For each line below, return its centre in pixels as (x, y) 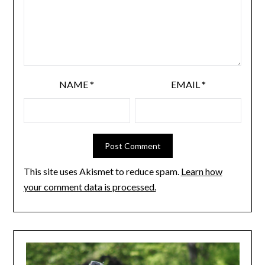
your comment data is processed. (90, 187)
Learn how (201, 172)
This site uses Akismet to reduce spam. (102, 172)
